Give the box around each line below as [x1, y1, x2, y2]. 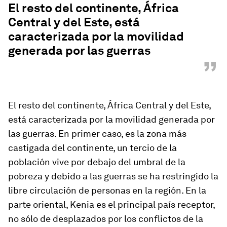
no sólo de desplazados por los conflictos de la [8, 213, 203, 224]
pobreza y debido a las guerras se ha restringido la [8, 171, 218, 181]
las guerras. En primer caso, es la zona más [8, 128, 186, 139]
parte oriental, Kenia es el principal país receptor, [8, 199, 215, 210]
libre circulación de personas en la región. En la [8, 185, 206, 196]
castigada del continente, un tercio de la [8, 142, 177, 153]
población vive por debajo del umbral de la [8, 157, 185, 167]
